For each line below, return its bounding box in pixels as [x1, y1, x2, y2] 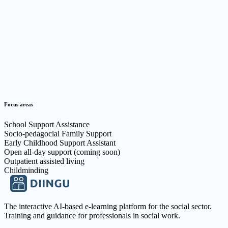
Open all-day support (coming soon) [4, 147, 120, 156]
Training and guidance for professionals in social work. [4, 211, 180, 220]
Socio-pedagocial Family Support [4, 129, 111, 138]
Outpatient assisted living [4, 156, 84, 165]
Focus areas [4, 101, 33, 107]
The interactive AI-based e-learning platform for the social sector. [4, 202, 212, 211]
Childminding [4, 165, 48, 175]
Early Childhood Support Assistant [4, 138, 116, 147]
